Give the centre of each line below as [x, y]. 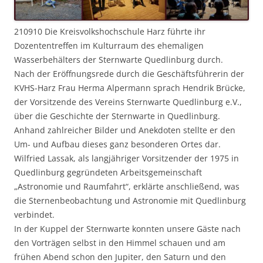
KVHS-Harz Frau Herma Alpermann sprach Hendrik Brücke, [130, 87]
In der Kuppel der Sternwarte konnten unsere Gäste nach [127, 228]
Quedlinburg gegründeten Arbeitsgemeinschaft [108, 172]
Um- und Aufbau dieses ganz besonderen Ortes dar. [117, 144]
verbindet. [34, 214]
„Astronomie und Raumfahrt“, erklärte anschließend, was [127, 186]
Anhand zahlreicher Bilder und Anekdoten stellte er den [125, 130]
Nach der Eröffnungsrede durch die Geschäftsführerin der [129, 73]
